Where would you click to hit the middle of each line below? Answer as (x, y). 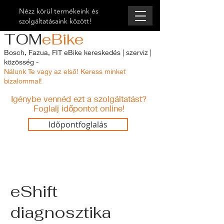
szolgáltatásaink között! (55, 21)
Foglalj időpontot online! (79, 108)
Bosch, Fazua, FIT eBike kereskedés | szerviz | (78, 52)
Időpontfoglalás (78, 124)
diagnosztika (60, 212)
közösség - (21, 62)
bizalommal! (23, 81)
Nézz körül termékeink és (59, 11)
